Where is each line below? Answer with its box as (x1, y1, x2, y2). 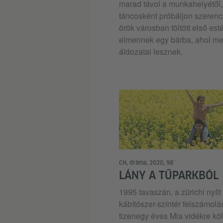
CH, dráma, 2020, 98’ (118, 159, 175, 167)
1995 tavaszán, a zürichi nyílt (118, 186, 221, 198)
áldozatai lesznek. (118, 46, 183, 58)
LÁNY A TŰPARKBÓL (118, 169, 219, 182)
